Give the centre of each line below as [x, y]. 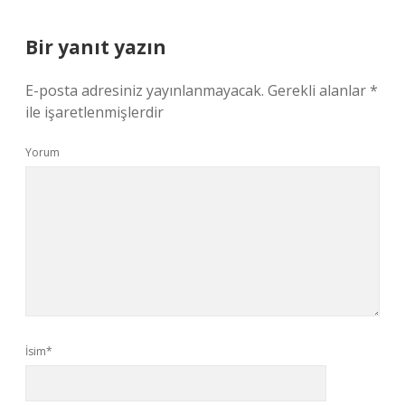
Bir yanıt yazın [96, 47]
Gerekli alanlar [319, 90]
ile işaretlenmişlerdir [94, 112]
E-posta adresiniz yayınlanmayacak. [145, 90]
